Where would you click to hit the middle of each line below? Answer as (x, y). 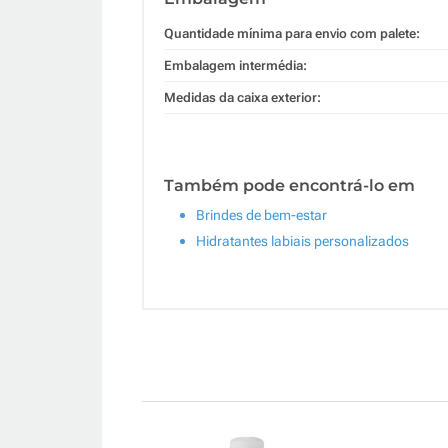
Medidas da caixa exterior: (242, 97)
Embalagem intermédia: (235, 65)
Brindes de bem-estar (261, 214)
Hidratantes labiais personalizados (302, 240)
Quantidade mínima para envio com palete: (292, 33)
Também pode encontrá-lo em (289, 185)
